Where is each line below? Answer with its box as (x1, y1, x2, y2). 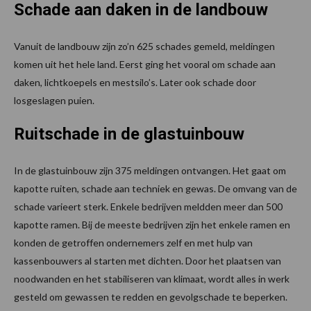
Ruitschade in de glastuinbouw (14, 124, 244, 144)
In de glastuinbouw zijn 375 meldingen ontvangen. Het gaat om (14, 165, 286, 177)
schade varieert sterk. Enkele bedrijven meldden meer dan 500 (14, 201, 283, 213)
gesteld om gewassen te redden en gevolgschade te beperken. (14, 291, 287, 303)
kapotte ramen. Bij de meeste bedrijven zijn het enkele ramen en (14, 219, 290, 231)
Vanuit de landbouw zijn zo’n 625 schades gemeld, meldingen (14, 40, 275, 53)
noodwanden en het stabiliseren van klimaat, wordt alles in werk (14, 273, 289, 285)
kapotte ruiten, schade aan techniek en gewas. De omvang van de (14, 183, 297, 195)
